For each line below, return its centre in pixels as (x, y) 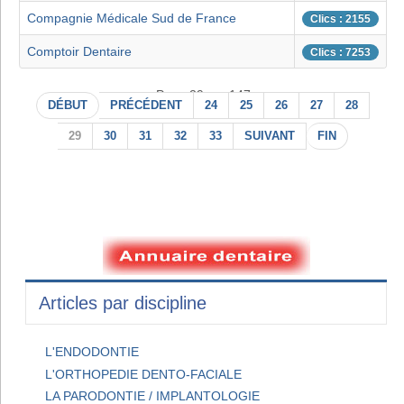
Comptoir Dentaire (79, 52)
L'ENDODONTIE (92, 352)
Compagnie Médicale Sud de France (132, 18)
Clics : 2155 (340, 19)
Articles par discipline (123, 303)
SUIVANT (270, 137)
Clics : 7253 (340, 53)
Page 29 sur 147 (203, 95)
